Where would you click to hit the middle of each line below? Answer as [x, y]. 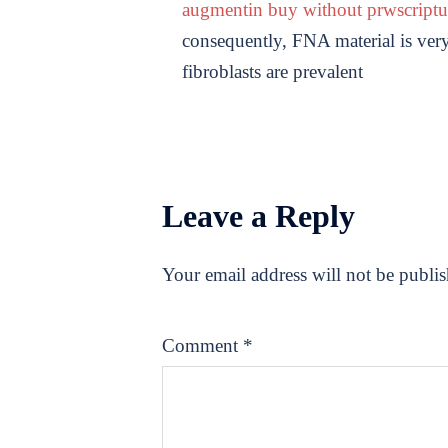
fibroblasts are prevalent [272, 71]
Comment [202, 345]
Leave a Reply [258, 215]
